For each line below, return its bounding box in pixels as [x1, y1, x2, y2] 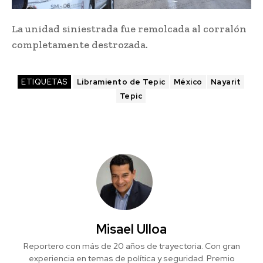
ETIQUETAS [21, 76, 68, 87]
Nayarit [210, 76, 241, 87]
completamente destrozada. [12, 38, 148, 51]
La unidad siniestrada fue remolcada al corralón [12, 22, 247, 35]
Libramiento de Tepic [76, 76, 166, 87]
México [173, 76, 203, 87]
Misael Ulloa [96, 220, 167, 238]
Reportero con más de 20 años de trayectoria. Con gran [23, 240, 240, 251]
